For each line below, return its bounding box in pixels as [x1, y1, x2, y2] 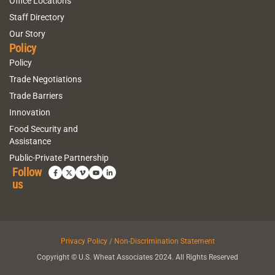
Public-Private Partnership [9, 152, 109, 163]
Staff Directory [9, 12, 64, 22]
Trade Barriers [9, 90, 63, 101]
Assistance [9, 136, 51, 146]
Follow [12, 165, 42, 180]
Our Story [9, 28, 45, 39]
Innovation [9, 107, 50, 117]
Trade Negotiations [9, 74, 82, 84]
